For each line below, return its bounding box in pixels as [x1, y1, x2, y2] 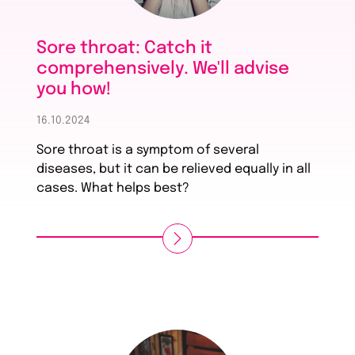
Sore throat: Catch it [36, 40, 213, 58]
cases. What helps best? [36, 181, 190, 196]
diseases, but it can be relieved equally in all [36, 162, 311, 177]
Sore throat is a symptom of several [36, 143, 260, 158]
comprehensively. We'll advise [36, 60, 290, 78]
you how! [36, 81, 112, 99]
